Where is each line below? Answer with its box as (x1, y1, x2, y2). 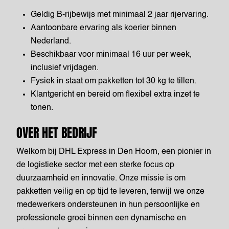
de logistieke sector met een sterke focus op (16, 161, 174, 169)
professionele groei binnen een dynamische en (16, 214, 186, 222)
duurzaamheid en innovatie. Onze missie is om (16, 174, 186, 182)
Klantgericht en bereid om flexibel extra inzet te (31, 90, 200, 99)
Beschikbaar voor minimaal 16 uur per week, (31, 51, 192, 59)
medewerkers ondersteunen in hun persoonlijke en (16, 201, 200, 209)
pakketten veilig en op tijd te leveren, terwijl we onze (16, 188, 204, 196)
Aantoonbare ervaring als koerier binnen (31, 24, 176, 32)
